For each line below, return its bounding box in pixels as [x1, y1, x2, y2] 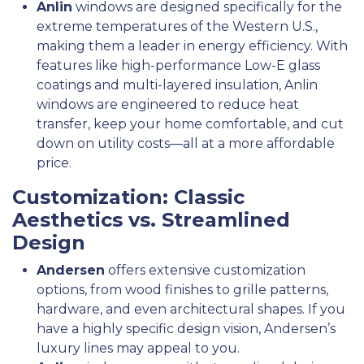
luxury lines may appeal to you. [37, 340, 240, 356]
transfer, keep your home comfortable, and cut [37, 115, 344, 132]
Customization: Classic [12, 184, 245, 209]
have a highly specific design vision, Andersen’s [37, 320, 336, 336]
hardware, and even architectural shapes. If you [37, 301, 345, 317]
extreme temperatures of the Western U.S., [37, 18, 318, 34]
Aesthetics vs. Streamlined [12, 207, 290, 232]
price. [37, 154, 71, 171]
